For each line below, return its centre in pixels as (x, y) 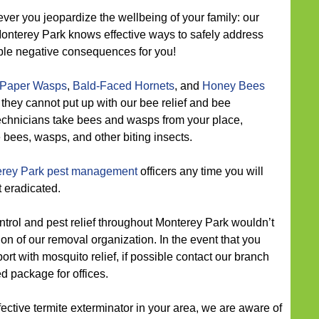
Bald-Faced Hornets (124, 86)
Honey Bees (234, 86)
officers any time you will (200, 171)
